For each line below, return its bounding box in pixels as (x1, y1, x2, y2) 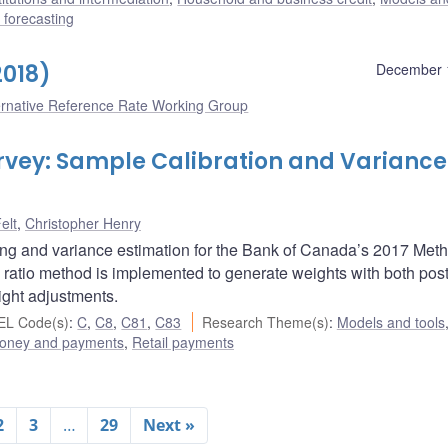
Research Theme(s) (201, 312, 329, 333)
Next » (142, 414, 195, 437)
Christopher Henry (25, 213, 141, 234)
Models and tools (336, 312, 445, 333)
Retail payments (132, 332, 234, 353)
